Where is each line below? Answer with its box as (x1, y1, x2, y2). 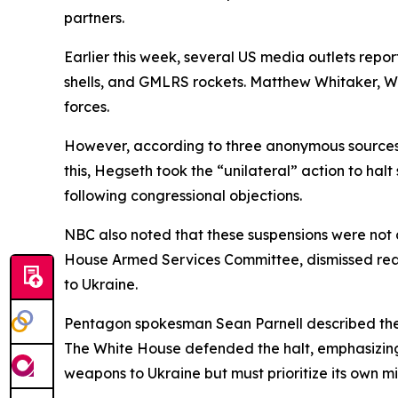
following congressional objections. (64, 186, 302, 204)
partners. (64, 8, 124, 27)
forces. (64, 97, 109, 115)
